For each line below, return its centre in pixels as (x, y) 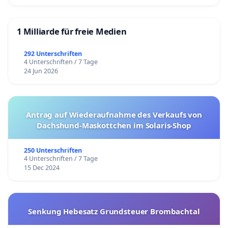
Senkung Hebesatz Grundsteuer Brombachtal (114, 211)
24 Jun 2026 (41, 71)
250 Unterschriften (53, 150)
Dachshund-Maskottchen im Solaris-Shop (114, 125)
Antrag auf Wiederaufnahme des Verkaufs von (114, 114)
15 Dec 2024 (41, 167)
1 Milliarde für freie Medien (72, 31)
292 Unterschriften (53, 53)
